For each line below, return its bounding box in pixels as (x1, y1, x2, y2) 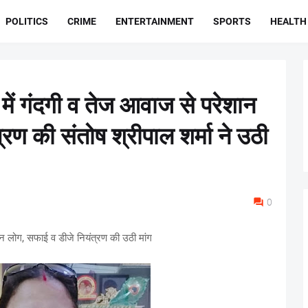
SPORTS (213, 15, 252, 27)
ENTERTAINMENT (115, 15, 195, 27)
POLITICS (5, 15, 49, 27)
